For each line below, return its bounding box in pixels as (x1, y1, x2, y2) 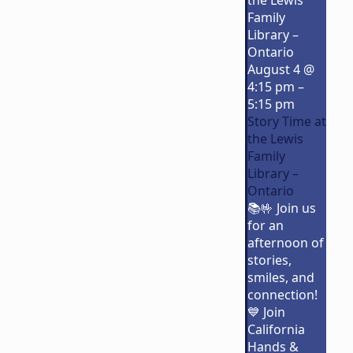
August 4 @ (247, 61, 314, 79)
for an (247, 217, 284, 235)
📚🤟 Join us (247, 199, 316, 217)
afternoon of (247, 234, 324, 252)
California (247, 321, 305, 339)
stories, (247, 251, 292, 269)
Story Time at (247, 113, 326, 131)
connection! (247, 286, 318, 304)
